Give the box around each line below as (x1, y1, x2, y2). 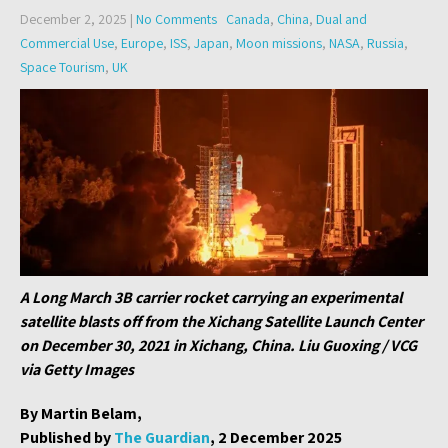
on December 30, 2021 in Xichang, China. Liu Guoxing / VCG (20, 334, 417, 356)
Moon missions (236, 34, 322, 52)
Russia (367, 34, 404, 52)
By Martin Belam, (20, 402, 142, 424)
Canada (226, 10, 270, 28)
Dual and (316, 10, 367, 28)
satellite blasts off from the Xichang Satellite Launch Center (20, 310, 423, 332)
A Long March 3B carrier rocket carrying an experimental (20, 286, 402, 308)
